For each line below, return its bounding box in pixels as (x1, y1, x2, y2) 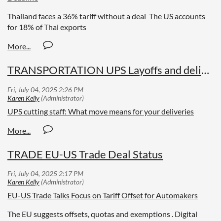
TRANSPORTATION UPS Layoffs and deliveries (201, 63, 209, 77)
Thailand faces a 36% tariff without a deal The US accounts (7, 11, 205, 21)
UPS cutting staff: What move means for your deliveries (7, 106, 194, 116)
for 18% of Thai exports (7, 22, 86, 32)
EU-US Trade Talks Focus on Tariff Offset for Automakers (7, 190, 198, 200)
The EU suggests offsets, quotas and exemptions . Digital (7, 209, 197, 219)
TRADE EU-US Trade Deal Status (7, 147, 163, 161)
